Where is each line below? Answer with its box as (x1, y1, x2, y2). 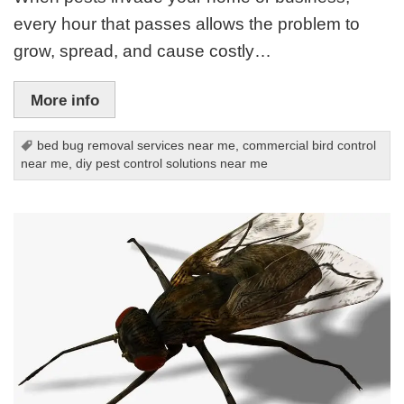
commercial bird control (243, 139, 377, 153)
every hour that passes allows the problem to (14, 14, 361, 33)
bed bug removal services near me (37, 139, 236, 153)
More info (30, 90, 99, 109)
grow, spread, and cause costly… (14, 41, 272, 60)
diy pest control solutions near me (76, 157, 269, 171)
